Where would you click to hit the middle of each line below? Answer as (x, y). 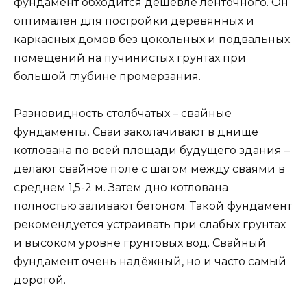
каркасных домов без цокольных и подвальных (152, 40)
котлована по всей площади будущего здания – (152, 151)
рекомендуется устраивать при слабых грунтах (150, 225)
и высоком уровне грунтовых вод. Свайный (140, 243)
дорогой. (40, 280)
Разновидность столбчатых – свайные (123, 114)
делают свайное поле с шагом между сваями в (149, 169)
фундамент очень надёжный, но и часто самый (150, 262)
